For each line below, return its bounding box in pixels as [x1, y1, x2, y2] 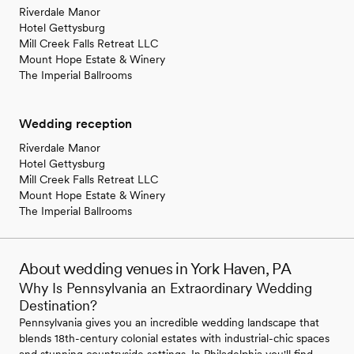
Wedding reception [19, 116, 132, 132]
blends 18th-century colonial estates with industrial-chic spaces [19, 332, 330, 345]
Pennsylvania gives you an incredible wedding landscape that [19, 316, 319, 330]
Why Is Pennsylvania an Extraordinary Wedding [19, 280, 312, 297]
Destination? [19, 297, 97, 314]
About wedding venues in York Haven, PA [19, 259, 292, 279]
